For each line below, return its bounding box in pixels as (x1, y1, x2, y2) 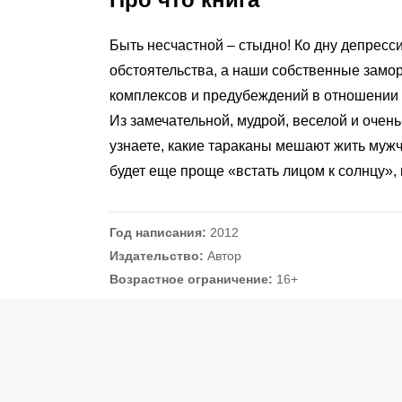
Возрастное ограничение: (109, 272, 273, 286)
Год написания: (109, 225, 206, 240)
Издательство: (109, 249, 204, 263)
